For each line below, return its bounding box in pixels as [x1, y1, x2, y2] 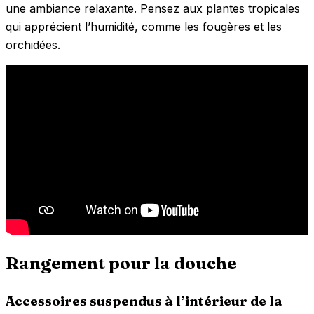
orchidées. [6, 38, 60, 53]
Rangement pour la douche [6, 253, 237, 274]
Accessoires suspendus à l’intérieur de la [6, 293, 282, 309]
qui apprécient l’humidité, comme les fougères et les [6, 20, 282, 34]
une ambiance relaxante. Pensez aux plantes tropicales [6, 1, 300, 16]
